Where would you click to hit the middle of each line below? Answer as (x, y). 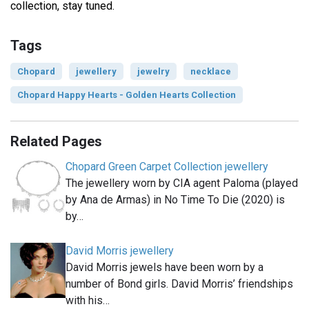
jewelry (153, 72)
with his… (88, 301)
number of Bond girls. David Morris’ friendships (179, 284)
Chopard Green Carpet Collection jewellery (167, 167)
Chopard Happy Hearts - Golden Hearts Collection (127, 95)
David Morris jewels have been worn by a (165, 268)
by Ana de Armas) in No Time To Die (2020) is (175, 200)
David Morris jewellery (120, 251)
